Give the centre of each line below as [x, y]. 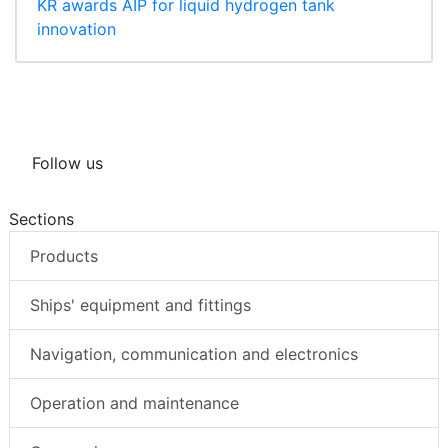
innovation [76, 29]
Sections [41, 219]
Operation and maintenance [134, 403]
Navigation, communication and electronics [194, 354]
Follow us [67, 163]
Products [64, 256]
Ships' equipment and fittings [140, 305]
